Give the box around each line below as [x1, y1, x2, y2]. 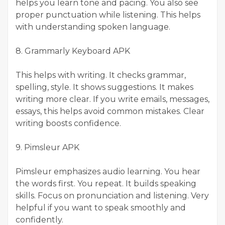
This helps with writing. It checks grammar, [16, 70, 186, 80]
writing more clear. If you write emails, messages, [16, 94, 209, 104]
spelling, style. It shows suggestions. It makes [16, 82, 193, 92]
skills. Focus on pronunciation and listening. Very [16, 191, 209, 201]
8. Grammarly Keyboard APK [16, 46, 130, 56]
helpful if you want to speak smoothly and [16, 203, 186, 213]
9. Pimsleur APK [16, 143, 79, 153]
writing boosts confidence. [16, 119, 121, 129]
